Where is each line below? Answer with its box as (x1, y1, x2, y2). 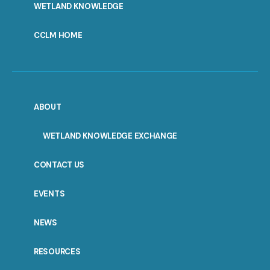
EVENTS (34, 188, 65, 199)
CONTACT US (34, 159, 84, 170)
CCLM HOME (34, 30, 83, 40)
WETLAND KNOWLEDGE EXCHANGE (43, 130, 178, 141)
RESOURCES (34, 246, 81, 257)
